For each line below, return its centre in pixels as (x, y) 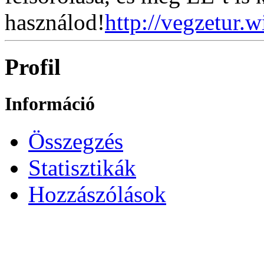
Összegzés (76, 141)
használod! (55, 22)
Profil (33, 67)
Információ (50, 104)
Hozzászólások (97, 194)
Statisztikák (82, 168)
